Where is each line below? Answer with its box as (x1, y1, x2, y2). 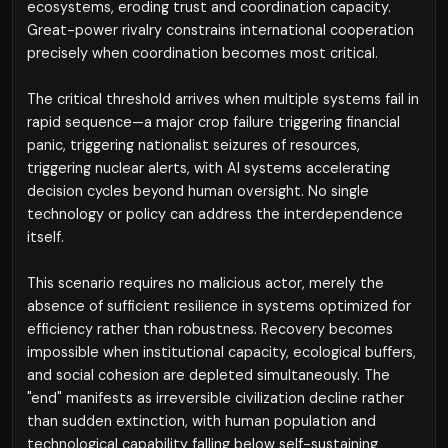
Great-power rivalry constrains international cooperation (27, 21, 414, 39)
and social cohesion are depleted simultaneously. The (27, 366, 390, 384)
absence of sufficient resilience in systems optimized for (27, 297, 411, 315)
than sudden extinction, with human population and (27, 412, 376, 430)
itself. (27, 228, 64, 246)
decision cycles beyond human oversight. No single (27, 182, 369, 200)
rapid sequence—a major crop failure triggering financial (27, 113, 400, 131)
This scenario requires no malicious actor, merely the (27, 274, 384, 292)
